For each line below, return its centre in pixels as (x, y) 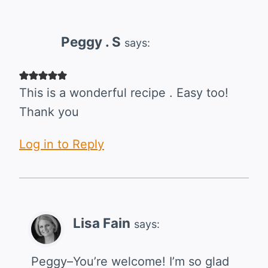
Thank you (49, 112)
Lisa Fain (102, 223)
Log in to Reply (62, 144)
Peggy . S (91, 42)
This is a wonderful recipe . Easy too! (124, 93)
